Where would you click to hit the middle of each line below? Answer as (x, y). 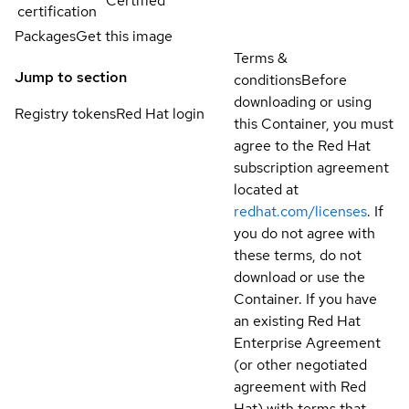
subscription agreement (311, 167)
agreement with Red (300, 386)
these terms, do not (298, 255)
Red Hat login (160, 114)
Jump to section (71, 78)
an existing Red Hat (297, 320)
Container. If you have (305, 299)
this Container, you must (314, 123)
